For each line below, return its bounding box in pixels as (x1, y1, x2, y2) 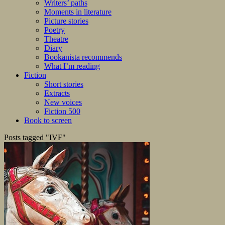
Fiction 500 (44, 107, 80, 116)
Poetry (44, 26, 65, 35)
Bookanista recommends (44, 53, 122, 62)
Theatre (44, 35, 68, 44)
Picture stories (44, 17, 88, 26)
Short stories (44, 80, 83, 89)
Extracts (44, 89, 70, 98)
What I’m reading (44, 62, 100, 71)
